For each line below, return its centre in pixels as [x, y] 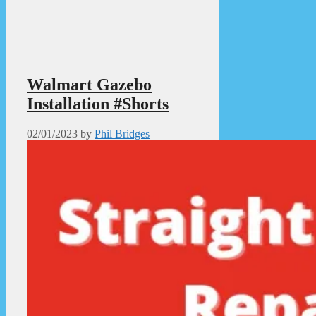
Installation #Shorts [98, 103]
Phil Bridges [122, 133]
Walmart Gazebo [89, 84]
